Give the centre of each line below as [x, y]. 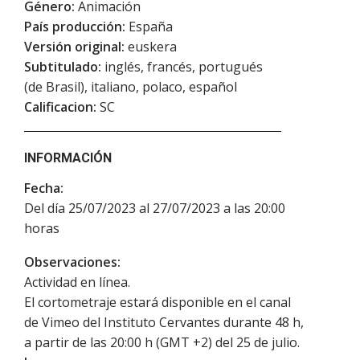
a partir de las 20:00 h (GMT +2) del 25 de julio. [162, 342]
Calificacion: [60, 106]
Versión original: [74, 46]
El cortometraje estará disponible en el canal [157, 302]
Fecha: [44, 188]
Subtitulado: [63, 66]
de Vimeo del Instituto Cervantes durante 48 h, [164, 322]
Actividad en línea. [77, 282]
